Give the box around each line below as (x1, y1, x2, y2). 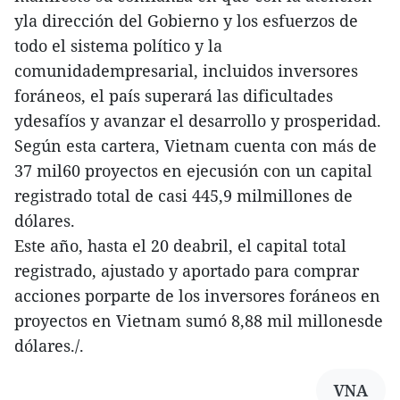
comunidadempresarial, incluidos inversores (14, 60, 358, 82)
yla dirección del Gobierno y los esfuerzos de (14, 10, 358, 32)
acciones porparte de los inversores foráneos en (14, 285, 380, 307)
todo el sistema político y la (14, 35, 222, 57)
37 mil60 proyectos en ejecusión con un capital (14, 160, 372, 182)
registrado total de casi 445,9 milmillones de (14, 185, 353, 207)
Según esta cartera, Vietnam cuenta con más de (14, 135, 377, 157)
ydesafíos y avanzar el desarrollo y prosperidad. (14, 110, 381, 132)
